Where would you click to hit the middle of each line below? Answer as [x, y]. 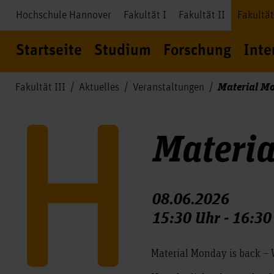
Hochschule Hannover [64, 15]
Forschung [197, 51]
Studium [123, 51]
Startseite [49, 51]
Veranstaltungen [168, 87]
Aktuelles [99, 87]
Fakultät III [40, 87]
